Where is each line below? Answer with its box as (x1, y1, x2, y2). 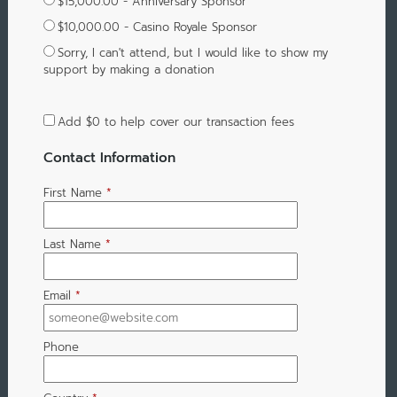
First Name (43, 184, 102, 202)
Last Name (43, 236, 101, 253)
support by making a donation (43, 60, 214, 78)
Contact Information (43, 147, 175, 168)
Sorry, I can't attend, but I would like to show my (57, 43, 328, 61)
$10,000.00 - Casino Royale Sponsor (57, 18, 257, 35)
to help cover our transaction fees (99, 113, 294, 130)
